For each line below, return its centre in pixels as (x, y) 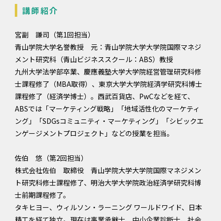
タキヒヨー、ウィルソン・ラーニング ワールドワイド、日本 (109, 207)
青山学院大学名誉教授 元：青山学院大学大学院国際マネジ (108, 47)
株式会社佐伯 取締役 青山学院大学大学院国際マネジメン (108, 170)
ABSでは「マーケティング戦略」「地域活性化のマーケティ (107, 109)
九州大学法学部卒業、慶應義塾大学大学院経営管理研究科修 (108, 72)
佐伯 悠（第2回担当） (51, 158)
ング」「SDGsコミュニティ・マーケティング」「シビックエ (109, 121)
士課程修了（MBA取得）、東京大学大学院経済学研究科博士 (109, 84)
